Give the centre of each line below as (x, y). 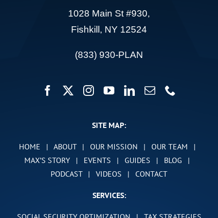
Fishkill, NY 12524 (109, 29)
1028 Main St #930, (109, 13)
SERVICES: (109, 195)
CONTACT (151, 173)
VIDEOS (109, 173)
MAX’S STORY (47, 160)
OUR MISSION (114, 146)
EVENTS (97, 160)
